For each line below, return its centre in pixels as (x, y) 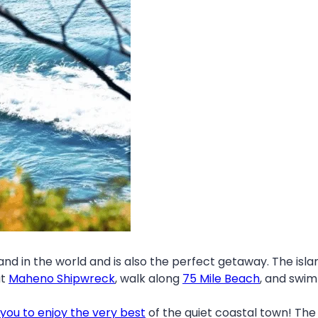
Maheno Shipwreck (62, 279)
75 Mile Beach (221, 279)
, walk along (149, 279)
